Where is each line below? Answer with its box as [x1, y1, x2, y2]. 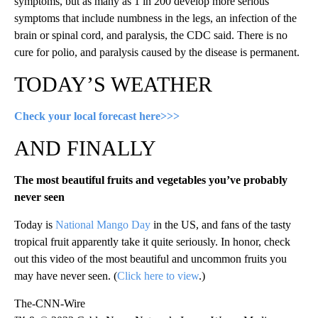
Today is [14, 219, 55, 231]
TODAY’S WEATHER [14, 72, 212, 97]
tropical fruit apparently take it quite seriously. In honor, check [14, 236, 290, 248]
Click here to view [117, 270, 199, 283]
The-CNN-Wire [14, 297, 85, 310]
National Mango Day [55, 219, 150, 231]
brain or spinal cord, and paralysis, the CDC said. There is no [14, 29, 287, 42]
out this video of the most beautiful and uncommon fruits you [14, 253, 287, 265]
